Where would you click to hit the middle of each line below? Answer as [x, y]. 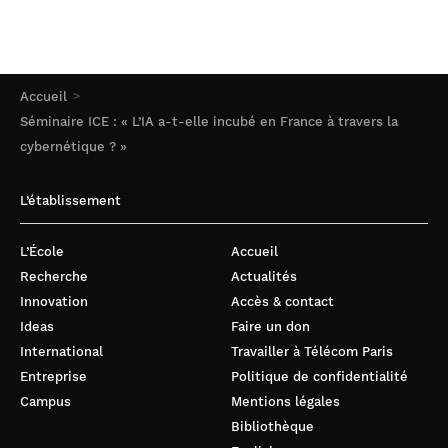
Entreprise [53, 377]
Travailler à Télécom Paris [311, 352]
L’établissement [70, 201]
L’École [42, 252]
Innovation [54, 302]
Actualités [263, 277]
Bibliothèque [272, 427]
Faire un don [270, 327]
